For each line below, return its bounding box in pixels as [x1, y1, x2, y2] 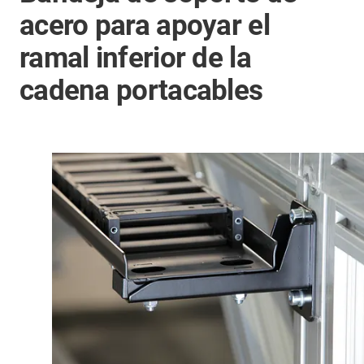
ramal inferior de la [19, 41, 251, 75]
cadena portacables [19, 74, 263, 107]
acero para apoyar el [19, 9, 270, 42]
